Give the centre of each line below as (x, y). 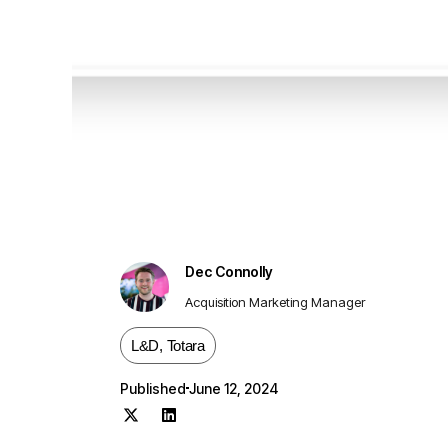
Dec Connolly (229, 271)
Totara (185, 345)
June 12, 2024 (233, 388)
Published (153, 388)
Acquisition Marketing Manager (275, 301)
